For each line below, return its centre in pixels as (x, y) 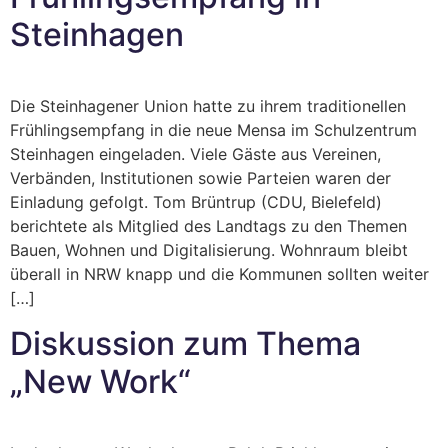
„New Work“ (100, 381)
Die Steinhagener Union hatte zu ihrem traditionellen (208, 106)
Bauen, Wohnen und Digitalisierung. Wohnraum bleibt (209, 250)
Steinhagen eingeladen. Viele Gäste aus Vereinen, (195, 154)
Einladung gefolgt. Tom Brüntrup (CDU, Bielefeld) (196, 202)
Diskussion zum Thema (185, 343)
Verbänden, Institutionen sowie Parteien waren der (200, 178)
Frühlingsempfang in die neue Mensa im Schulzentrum (213, 130)
